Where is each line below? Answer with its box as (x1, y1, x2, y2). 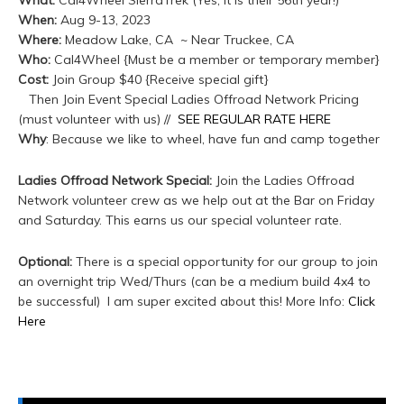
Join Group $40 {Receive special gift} (49, 71, 269, 88)
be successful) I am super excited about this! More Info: (18, 293, 348, 310)
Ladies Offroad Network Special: (18, 172, 212, 189)
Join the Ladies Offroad (212, 172, 354, 189)
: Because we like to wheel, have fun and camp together (46, 131, 380, 148)
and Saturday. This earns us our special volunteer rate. (18, 212, 345, 229)
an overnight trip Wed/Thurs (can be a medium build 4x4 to (18, 273, 371, 290)
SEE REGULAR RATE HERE (178, 111, 331, 128)
